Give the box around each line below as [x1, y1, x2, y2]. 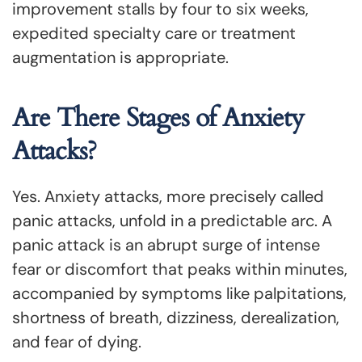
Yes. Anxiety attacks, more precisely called [12, 186, 324, 207]
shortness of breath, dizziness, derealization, [12, 307, 339, 328]
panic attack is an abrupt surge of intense [12, 234, 320, 255]
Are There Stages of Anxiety [12, 100, 304, 136]
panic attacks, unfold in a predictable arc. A [12, 210, 332, 231]
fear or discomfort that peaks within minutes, [12, 259, 347, 280]
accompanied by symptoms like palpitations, [12, 283, 347, 304]
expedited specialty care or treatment [12, 23, 296, 44]
